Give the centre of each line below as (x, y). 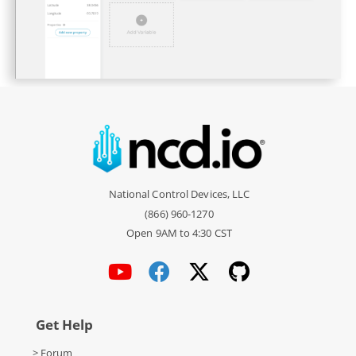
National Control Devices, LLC (179, 194)
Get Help (64, 325)
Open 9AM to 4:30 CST (179, 232)
